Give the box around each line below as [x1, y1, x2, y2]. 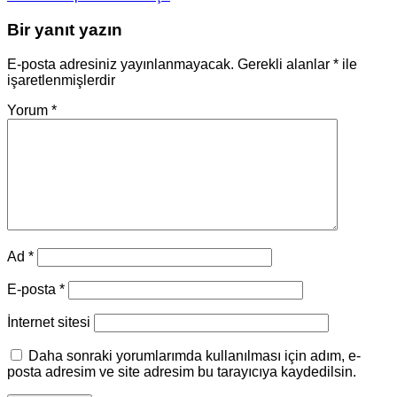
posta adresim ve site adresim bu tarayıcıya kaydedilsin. [7, 363, 356, 379]
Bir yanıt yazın [7, 19, 122, 39]
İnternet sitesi [7, 314, 90, 330]
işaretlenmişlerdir [7, 72, 115, 88]
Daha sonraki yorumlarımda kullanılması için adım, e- [28, 347, 361, 363]
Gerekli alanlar [237, 56, 333, 72]
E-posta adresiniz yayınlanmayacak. [7, 56, 234, 72]
